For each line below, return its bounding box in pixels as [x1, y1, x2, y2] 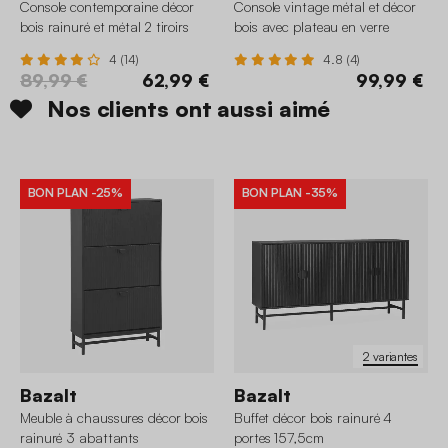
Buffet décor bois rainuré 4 [234, 409, 393, 427]
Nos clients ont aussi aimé [46, 95, 331, 123]
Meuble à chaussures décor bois [20, 409, 208, 427]
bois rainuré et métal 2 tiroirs [20, 18, 189, 36]
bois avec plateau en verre [234, 18, 389, 36]
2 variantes [363, 348, 418, 364]
